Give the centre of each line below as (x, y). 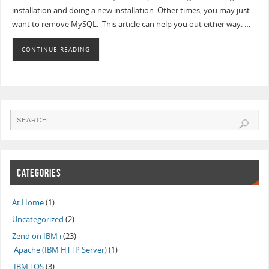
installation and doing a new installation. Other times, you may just (131, 11)
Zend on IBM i (37, 237)
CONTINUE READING (56, 49)
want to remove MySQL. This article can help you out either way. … (131, 25)
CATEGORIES (39, 173)
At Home (28, 203)
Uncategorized (38, 220)
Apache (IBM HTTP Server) (61, 250)
